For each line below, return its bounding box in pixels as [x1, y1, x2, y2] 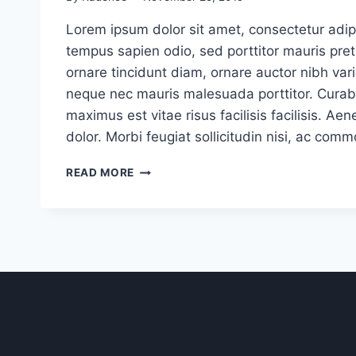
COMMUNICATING [133, 229, 237, 242]
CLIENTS [133, 262, 184, 276]
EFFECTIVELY [133, 212, 211, 226]
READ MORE [66, 166, 135, 180]
